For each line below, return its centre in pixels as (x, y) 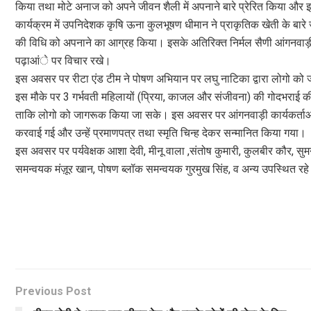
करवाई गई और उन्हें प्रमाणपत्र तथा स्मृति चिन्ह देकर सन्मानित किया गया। (161, 133)
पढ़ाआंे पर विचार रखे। (63, 60)
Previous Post (53, 291)
